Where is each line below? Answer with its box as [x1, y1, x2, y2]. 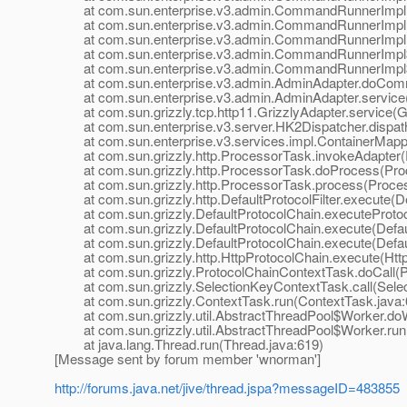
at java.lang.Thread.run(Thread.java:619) [55, 334, 323, 354]
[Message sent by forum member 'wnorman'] [55, 349, 321, 369]
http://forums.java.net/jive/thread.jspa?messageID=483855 [55, 378, 400, 398]
